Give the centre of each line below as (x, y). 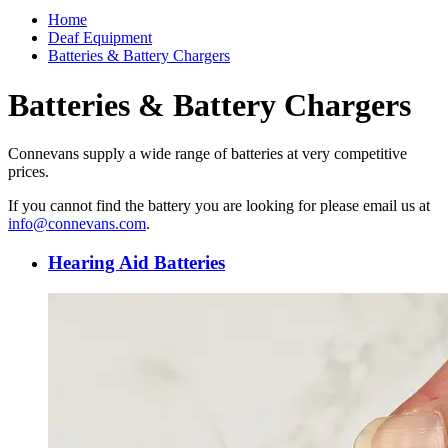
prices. (28, 172)
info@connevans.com (77, 224)
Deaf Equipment (100, 38)
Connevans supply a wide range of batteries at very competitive (207, 154)
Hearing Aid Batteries (136, 263)
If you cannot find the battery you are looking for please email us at (219, 206)
